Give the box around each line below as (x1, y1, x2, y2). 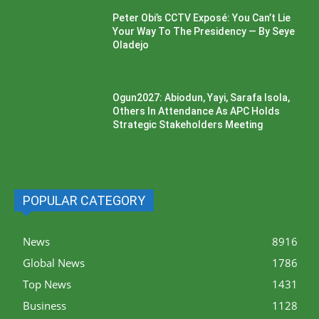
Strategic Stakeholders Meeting (113, 119, 263, 131)
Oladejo (113, 39, 150, 51)
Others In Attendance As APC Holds (113, 105, 281, 117)
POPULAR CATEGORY (23, 192, 145, 208)
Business (23, 298, 66, 313)
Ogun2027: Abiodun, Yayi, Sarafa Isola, (113, 92, 291, 104)
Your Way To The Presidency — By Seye (113, 26, 296, 38)
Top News (23, 276, 71, 291)
